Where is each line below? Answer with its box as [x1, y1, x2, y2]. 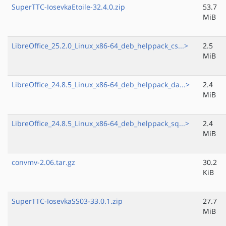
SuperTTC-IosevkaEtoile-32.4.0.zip [12, 2, 125, 12]
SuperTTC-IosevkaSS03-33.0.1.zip [12, 196, 123, 206]
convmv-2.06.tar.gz [12, 157, 75, 167]
